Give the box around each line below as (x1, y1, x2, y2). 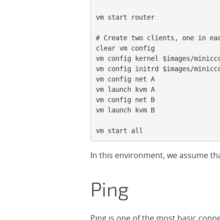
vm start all (96, 127, 143, 135)
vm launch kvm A (96, 85, 155, 93)
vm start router (96, 13, 155, 21)
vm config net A (96, 75, 155, 83)
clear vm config (96, 44, 155, 52)
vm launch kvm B (96, 106, 155, 114)
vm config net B (96, 96, 155, 104)
